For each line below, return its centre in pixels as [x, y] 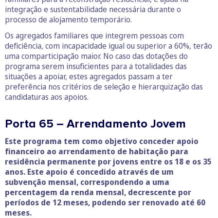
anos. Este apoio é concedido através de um [89, 172]
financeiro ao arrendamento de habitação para [97, 152]
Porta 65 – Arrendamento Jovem [95, 124]
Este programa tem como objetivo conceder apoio [102, 141]
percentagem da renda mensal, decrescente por [98, 192]
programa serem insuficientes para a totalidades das [96, 66]
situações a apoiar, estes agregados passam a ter [89, 77]
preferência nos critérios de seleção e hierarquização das [104, 87]
